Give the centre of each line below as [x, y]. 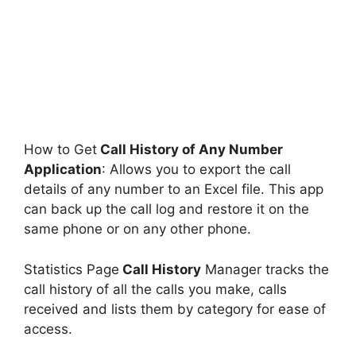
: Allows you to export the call [196, 170]
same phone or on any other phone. [137, 229]
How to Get [60, 150]
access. [48, 329]
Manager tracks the [265, 269]
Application [63, 170]
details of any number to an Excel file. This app [174, 190]
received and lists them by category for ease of [175, 309]
